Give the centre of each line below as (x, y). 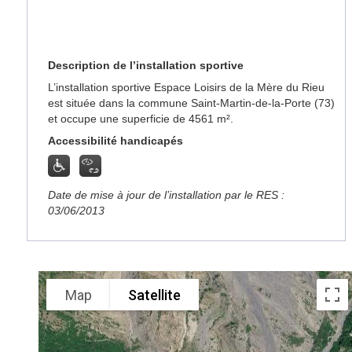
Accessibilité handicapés (116, 141)
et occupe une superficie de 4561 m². (141, 119)
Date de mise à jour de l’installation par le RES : (167, 195)
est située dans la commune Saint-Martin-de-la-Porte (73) (192, 103)
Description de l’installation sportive (146, 65)
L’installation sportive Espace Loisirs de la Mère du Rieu (187, 87)
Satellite (155, 295)
